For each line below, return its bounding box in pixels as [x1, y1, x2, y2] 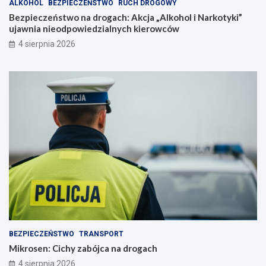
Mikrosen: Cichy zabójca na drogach [9, 242, 157, 254]
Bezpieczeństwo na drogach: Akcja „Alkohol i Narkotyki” [9, 11, 242, 23]
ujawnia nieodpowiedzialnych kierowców [9, 23, 179, 34]
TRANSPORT [79, 229, 123, 238]
